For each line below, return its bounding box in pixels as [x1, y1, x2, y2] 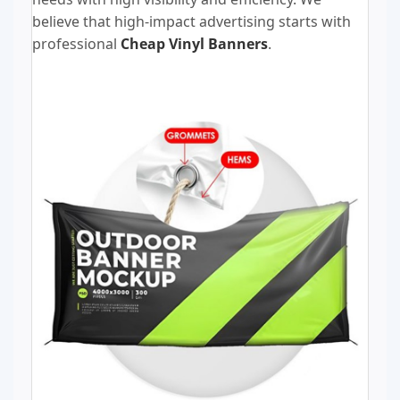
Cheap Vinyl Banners [121, 34, 268, 54]
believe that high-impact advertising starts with [32, 12, 351, 32]
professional [32, 34, 121, 54]
